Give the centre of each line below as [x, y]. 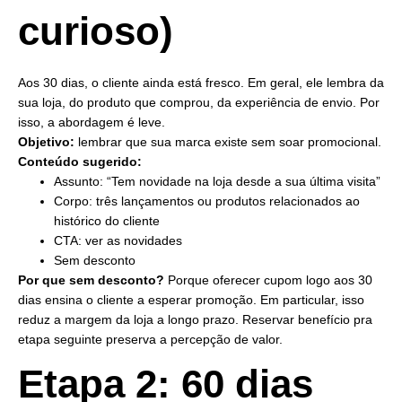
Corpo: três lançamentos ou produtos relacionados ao [207, 201]
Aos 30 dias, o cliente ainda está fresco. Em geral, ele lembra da [201, 83]
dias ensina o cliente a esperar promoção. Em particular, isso [191, 300]
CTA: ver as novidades [118, 241]
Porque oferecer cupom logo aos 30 [268, 280]
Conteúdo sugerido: [80, 162]
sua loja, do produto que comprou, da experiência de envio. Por [199, 103]
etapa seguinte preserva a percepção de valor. [150, 340]
